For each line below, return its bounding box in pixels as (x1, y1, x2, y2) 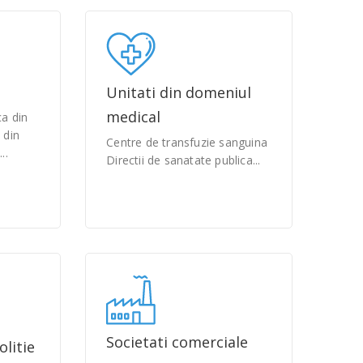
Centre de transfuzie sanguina (106, 135, 268, 150)
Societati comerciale (106, 332, 249, 352)
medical (106, 107, 161, 126)
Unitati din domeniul (106, 83, 252, 102)
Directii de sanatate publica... (106, 152, 261, 168)
